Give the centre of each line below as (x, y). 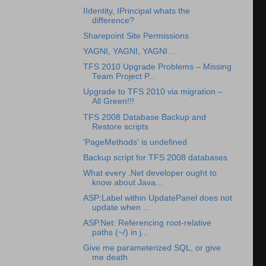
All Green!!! (113, 102)
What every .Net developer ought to (150, 173)
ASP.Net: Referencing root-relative (147, 223)
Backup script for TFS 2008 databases (155, 157)
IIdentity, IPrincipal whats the (136, 11)
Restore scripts (120, 126)
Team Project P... (123, 77)
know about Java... (127, 182)
